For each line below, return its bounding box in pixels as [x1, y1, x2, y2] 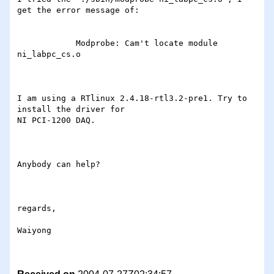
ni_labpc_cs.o [17, 50, 81, 59]
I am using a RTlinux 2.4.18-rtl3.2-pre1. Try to [17, 94, 247, 103]
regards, [17, 204, 56, 213]
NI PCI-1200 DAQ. [17, 116, 95, 125]
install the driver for [17, 105, 125, 114]
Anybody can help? [17, 160, 100, 169]
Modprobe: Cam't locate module [17, 39, 76, 48]
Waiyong [17, 226, 51, 235]
